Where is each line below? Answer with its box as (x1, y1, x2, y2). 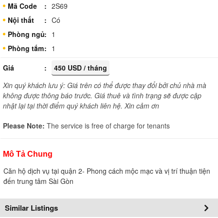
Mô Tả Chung (3, 149, 53, 158)
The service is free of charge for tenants (47, 120, 170, 130)
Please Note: (3, 120, 47, 130)
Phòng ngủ (8, 29, 45, 39)
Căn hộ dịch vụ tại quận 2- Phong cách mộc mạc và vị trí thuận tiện (3, 165, 210, 176)
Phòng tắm (8, 43, 44, 53)
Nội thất (8, 15, 34, 25)
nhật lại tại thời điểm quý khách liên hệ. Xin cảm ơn (3, 100, 159, 110)
